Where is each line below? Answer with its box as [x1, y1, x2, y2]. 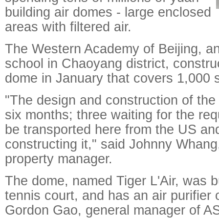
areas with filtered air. [5, 19, 131, 34]
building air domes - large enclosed [5, 4, 211, 20]
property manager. [5, 151, 112, 166]
